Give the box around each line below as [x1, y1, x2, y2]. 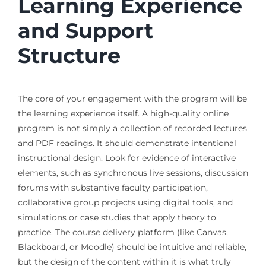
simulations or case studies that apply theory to [17, 211, 216, 223]
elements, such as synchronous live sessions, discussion [17, 167, 248, 178]
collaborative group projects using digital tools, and [17, 197, 233, 208]
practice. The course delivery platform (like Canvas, [17, 226, 228, 237]
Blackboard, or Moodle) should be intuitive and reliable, [17, 241, 246, 252]
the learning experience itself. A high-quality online [17, 107, 229, 119]
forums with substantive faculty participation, [17, 182, 208, 193]
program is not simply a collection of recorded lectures [17, 122, 247, 134]
